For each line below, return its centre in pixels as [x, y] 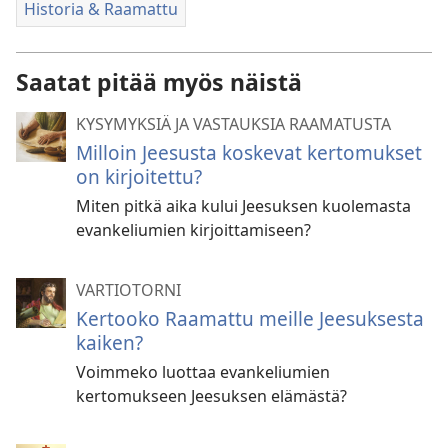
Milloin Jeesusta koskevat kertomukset [249, 152]
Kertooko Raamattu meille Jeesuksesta [250, 318]
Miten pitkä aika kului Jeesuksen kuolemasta [243, 205]
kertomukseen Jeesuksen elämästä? [211, 395]
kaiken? [109, 342]
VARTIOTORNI [128, 289]
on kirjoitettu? [139, 176]
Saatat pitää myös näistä [159, 81]
